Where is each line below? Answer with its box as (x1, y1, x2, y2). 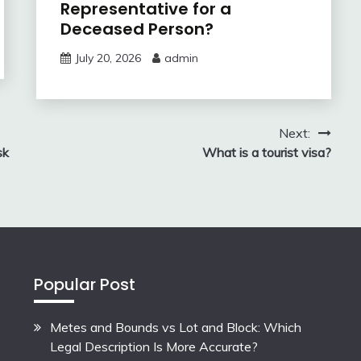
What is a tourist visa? (201, 143, 331, 160)
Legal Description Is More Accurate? (50, 338, 259, 355)
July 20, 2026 (74, 50, 141, 65)
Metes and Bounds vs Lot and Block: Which (50, 318, 302, 335)
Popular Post (34, 272, 136, 296)
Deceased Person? (60, 17, 214, 40)
